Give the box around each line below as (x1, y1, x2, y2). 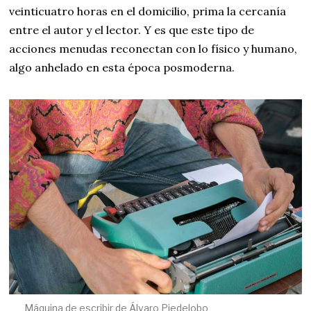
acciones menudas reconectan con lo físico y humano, (9, 42, 298, 56)
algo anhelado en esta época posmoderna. (9, 60, 235, 74)
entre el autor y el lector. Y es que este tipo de (9, 23, 255, 37)
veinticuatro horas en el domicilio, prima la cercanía (9, 4, 287, 18)
